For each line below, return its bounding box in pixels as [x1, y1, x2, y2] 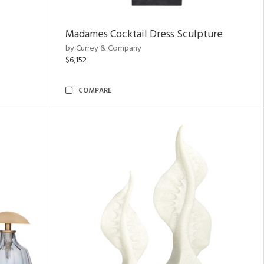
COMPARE [78, 85, 111, 97]
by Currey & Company [65, 42, 141, 55]
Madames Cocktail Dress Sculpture [65, 26, 223, 43]
